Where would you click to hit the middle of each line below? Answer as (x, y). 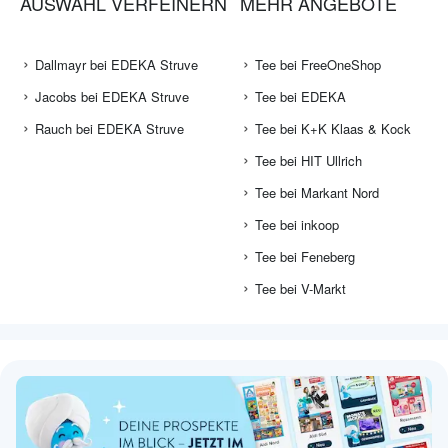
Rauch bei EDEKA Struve (109, 129)
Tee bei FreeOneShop (317, 65)
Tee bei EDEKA (300, 97)
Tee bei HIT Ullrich (308, 161)
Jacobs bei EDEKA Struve (112, 97)
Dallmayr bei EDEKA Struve (116, 65)
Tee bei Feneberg (304, 257)
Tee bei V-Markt (300, 289)
